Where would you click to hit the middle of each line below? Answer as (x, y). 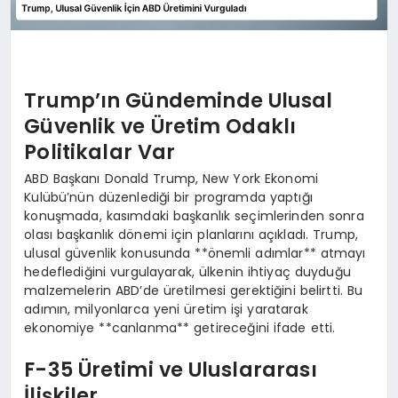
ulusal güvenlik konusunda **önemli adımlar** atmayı (195, 253)
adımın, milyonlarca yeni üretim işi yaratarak (166, 309)
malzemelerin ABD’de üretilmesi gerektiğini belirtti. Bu (194, 290)
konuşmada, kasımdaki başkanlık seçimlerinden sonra (194, 215)
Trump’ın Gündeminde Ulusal (179, 101)
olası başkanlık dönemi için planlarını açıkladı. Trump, (191, 234)
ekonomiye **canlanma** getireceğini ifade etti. (180, 327)
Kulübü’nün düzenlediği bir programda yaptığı (168, 197)
